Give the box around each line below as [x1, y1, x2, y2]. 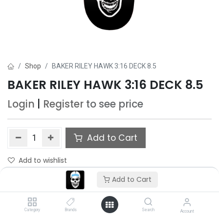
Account [180, 209, 194, 214]
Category [24, 207, 40, 212]
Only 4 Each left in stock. [7, 174, 86, 182]
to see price [86, 97, 143, 111]
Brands [65, 207, 77, 212]
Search [142, 207, 155, 212]
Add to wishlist [19, 155, 67, 165]
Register [43, 97, 84, 111]
